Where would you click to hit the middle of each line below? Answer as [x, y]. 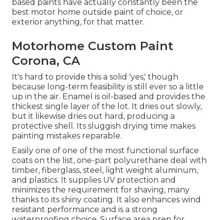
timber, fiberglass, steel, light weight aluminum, [105, 170]
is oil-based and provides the [149, 97]
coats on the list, [43, 161]
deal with [188, 161]
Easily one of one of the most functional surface [105, 151]
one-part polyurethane [122, 161]
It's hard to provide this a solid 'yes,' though [95, 77]
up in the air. [37, 97]
